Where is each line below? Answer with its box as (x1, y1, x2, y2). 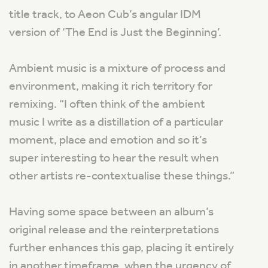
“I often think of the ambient (59, 96, 205, 111)
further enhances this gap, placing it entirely (9, 240, 234, 255)
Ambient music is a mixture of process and (9, 60, 226, 75)
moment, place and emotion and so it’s (9, 132, 207, 147)
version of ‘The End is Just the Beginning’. (9, 25, 221, 39)
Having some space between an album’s (9, 204, 214, 219)
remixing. (9, 96, 59, 111)
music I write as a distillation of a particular (9, 114, 223, 129)
